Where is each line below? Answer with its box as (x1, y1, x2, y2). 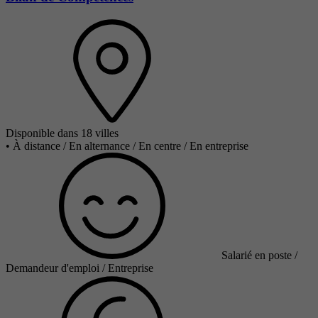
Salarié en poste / (221, 249, 297, 262)
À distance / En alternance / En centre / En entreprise (13, 140, 248, 153)
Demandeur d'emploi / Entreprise (6, 262, 153, 275)
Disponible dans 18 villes (6, 127, 119, 140)
